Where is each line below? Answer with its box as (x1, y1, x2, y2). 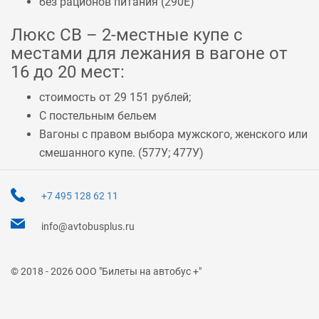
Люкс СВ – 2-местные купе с (11, 25, 243, 45)
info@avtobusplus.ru (41, 221, 135, 232)
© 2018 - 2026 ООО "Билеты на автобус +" (11, 266, 202, 277)
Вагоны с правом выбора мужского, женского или (39, 127, 308, 141)
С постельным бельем (39, 109, 157, 122)
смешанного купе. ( (39, 146, 142, 159)
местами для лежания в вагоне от (11, 43, 288, 63)
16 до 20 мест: (11, 62, 125, 82)
